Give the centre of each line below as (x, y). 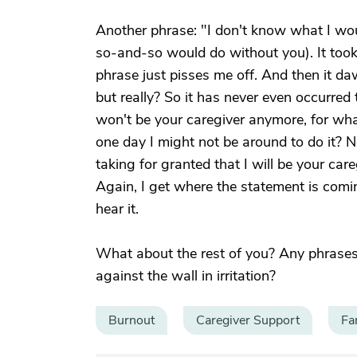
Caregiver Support (248, 320)
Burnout (131, 320)
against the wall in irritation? (186, 276)
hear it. (117, 209)
